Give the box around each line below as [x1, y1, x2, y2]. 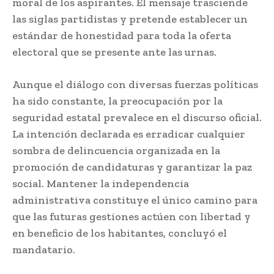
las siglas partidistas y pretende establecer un [12, 12, 248, 26]
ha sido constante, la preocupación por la [12, 94, 223, 108]
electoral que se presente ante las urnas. [12, 45, 217, 59]
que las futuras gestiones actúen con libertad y [12, 210, 251, 224]
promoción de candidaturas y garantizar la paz [12, 160, 252, 174]
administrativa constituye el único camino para [12, 193, 257, 207]
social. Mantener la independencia [12, 177, 189, 191]
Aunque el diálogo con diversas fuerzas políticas [12, 78, 258, 92]
